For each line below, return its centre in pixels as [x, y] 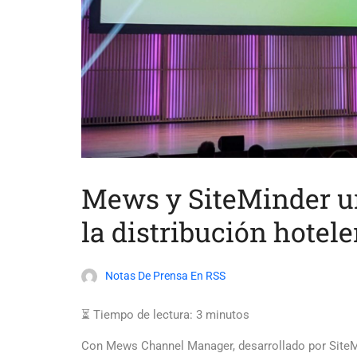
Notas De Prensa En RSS [165, 276]
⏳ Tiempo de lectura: [137, 315]
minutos [228, 315]
